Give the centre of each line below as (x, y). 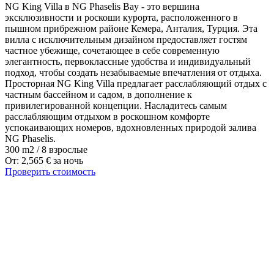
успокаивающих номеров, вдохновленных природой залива (131, 127)
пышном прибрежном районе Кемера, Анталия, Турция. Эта (131, 28)
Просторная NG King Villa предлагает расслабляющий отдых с (136, 83)
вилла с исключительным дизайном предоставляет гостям (126, 39)
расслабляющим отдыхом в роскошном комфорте (107, 116)
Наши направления (137, 256)
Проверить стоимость (50, 171)
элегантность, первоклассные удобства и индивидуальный (128, 61)
